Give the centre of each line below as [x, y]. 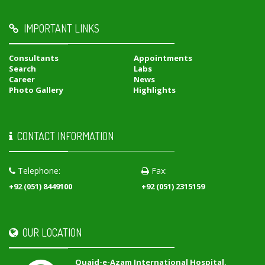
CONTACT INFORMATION [63, 136]
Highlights [154, 90]
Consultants [34, 58]
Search [22, 69]
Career [22, 80]
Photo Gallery [36, 90]
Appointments [163, 58]
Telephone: [38, 171]
